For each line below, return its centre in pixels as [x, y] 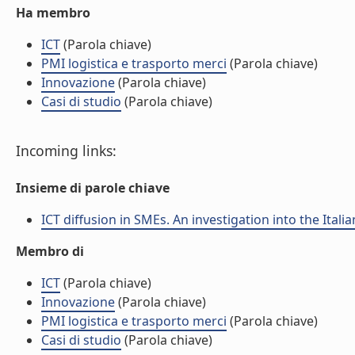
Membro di [50, 251]
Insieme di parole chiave [93, 188]
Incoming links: [66, 151]
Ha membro [53, 13]
